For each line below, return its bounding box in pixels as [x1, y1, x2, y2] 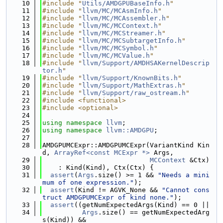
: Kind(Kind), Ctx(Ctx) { [42, 164, 154, 171]
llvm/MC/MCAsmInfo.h [82, 7, 158, 14]
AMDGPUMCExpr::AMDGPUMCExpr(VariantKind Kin [42, 141, 210, 149]
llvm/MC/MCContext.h [82, 22, 158, 29]
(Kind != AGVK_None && [74, 186, 162, 194]
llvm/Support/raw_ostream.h [82, 89, 186, 97]
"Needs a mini [158, 171, 210, 179]
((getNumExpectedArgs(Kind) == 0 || [74, 201, 210, 209]
